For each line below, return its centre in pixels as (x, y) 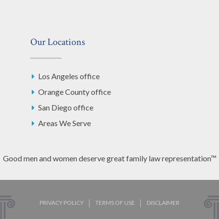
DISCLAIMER (163, 203)
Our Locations (58, 42)
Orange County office (75, 92)
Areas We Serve (65, 123)
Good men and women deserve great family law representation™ (109, 158)
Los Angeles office (69, 76)
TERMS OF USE (115, 203)
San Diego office (66, 108)
